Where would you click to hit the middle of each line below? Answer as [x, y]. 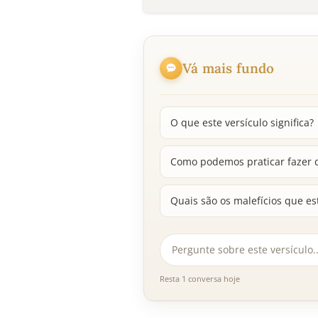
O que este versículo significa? [242, 123]
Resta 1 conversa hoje [200, 279]
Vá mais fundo [229, 68]
